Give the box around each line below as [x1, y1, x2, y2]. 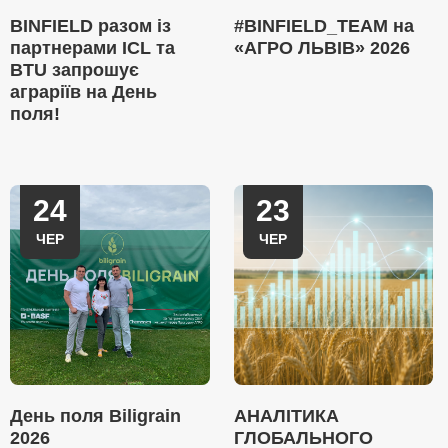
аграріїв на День [10, 82, 157, 102]
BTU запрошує [10, 60, 139, 80]
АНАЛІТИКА [233, 406, 339, 426]
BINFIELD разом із [10, 16, 171, 36]
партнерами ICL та [10, 38, 175, 58]
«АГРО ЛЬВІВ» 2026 [233, 38, 410, 58]
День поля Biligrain [10, 406, 181, 426]
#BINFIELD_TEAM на [233, 16, 414, 36]
